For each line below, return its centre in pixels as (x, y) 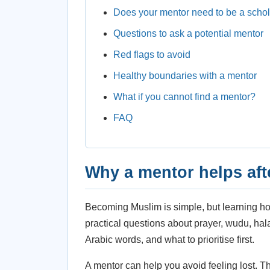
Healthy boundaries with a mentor (185, 76)
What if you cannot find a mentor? (184, 97)
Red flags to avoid (152, 55)
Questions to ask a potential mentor (188, 33)
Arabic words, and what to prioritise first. (170, 240)
